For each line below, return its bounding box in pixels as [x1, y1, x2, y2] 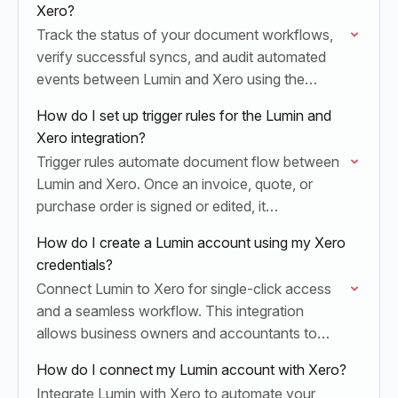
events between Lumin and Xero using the [36, 70, 305, 88]
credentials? [36, 256, 113, 274]
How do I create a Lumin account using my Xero [36, 234, 346, 251]
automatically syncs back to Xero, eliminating [36, 219, 323, 237]
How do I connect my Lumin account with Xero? [36, 361, 346, 378]
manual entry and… [36, 242, 159, 259]
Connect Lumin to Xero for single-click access [36, 280, 331, 298]
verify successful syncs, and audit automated [36, 48, 326, 66]
